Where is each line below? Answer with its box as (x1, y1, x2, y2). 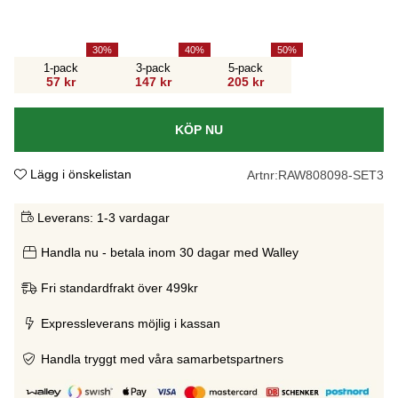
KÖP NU (175, 122, 223, 137)
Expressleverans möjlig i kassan (41, 315, 220, 330)
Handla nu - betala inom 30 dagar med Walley (41, 244, 298, 259)
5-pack (227, 60, 263, 75)
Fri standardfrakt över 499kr (41, 280, 198, 295)
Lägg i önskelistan (30, 166, 131, 181)
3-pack (135, 60, 171, 75)
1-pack (43, 60, 78, 75)
